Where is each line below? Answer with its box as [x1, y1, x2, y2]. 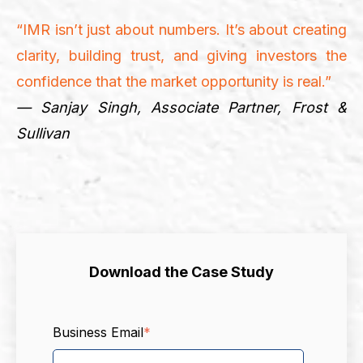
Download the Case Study [89, 263, 274, 280]
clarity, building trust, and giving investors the [16, 46, 347, 64]
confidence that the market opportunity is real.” [16, 72, 331, 90]
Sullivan [16, 124, 70, 142]
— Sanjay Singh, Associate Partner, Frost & [16, 98, 347, 116]
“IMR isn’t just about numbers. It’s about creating [16, 20, 347, 38]
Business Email [53, 323, 143, 340]
